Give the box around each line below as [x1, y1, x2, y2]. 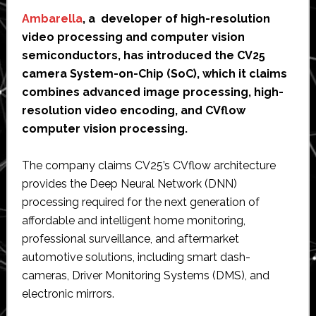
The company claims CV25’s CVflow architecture [21, 158, 276, 172]
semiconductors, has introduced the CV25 [21, 48, 265, 62]
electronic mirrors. [21, 286, 114, 300]
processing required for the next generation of [21, 195, 260, 209]
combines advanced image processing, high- [21, 85, 284, 99]
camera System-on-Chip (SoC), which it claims [21, 66, 287, 80]
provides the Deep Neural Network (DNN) [21, 176, 237, 190]
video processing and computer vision [21, 30, 245, 44]
